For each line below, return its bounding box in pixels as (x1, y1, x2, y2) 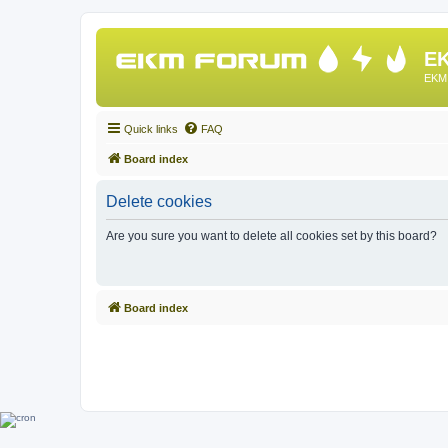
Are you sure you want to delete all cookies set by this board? (106, 228, 437, 243)
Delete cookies (106, 192, 212, 210)
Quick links (124, 122, 178, 135)
